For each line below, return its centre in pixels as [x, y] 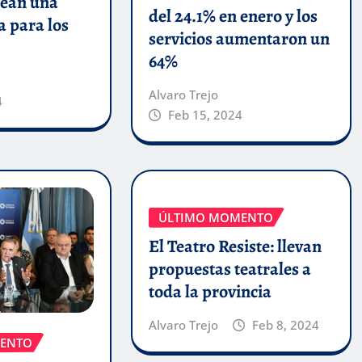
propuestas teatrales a [229, 269]
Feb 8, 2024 [286, 325]
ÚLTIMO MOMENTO [215, 217]
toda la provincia [210, 292]
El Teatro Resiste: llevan [235, 247]
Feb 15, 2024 [206, 114]
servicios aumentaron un [239, 38]
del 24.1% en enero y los [233, 16]
